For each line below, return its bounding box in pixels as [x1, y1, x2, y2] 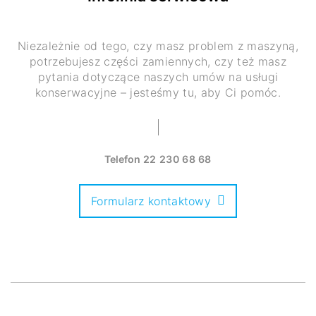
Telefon [104, 152, 144, 165]
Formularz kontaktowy [91, 193, 211, 208]
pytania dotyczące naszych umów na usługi [37, 69, 279, 84]
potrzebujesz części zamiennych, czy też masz [30, 54, 286, 68]
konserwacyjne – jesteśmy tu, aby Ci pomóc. [35, 85, 281, 99]
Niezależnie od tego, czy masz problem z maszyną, [17, 38, 299, 53]
